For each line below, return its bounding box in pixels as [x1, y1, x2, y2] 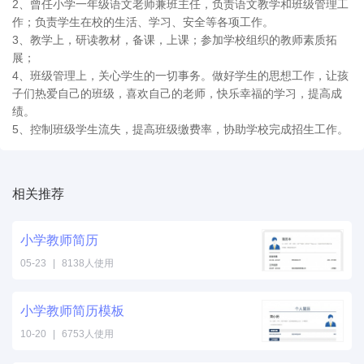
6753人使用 [62, 328, 114, 340]
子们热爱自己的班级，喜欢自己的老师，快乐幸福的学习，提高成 [12, 87, 342, 100]
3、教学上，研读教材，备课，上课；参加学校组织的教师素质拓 [12, 33, 337, 46]
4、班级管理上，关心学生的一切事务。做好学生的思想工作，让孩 [12, 69, 349, 82]
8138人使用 [62, 258, 114, 269]
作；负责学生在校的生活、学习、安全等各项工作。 [12, 15, 274, 28]
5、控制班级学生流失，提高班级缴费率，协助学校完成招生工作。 [12, 123, 349, 136]
